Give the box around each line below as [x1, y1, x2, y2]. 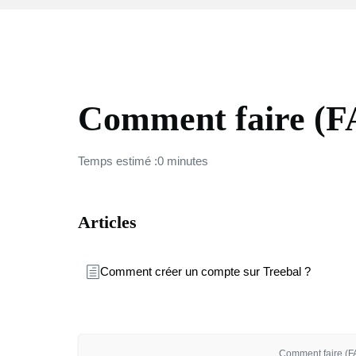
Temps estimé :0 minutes [78, 154, 208, 168]
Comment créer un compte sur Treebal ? [100, 265, 311, 278]
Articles [78, 212, 137, 232]
